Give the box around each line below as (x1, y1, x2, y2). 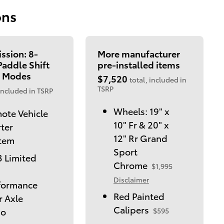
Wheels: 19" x (113, 104, 169, 117)
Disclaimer (113, 174, 149, 184)
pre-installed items (97, 57, 180, 70)
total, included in (129, 74, 186, 84)
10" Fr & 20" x (113, 117, 169, 130)
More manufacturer (97, 46, 180, 59)
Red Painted (113, 189, 164, 202)
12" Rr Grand (113, 131, 167, 144)
